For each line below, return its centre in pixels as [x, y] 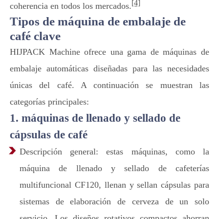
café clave [35, 36]
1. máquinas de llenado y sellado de [95, 118]
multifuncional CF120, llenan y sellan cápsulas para [114, 185]
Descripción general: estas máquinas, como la [114, 152]
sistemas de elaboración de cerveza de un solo [114, 201]
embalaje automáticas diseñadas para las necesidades [109, 68]
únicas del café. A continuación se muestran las [109, 85]
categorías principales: [49, 102]
